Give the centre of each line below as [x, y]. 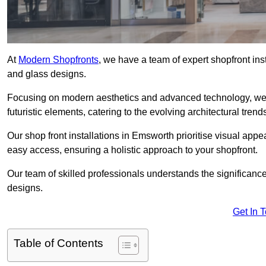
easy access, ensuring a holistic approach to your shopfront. [132, 150]
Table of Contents [58, 243]
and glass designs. [48, 74]
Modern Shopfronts [58, 60]
